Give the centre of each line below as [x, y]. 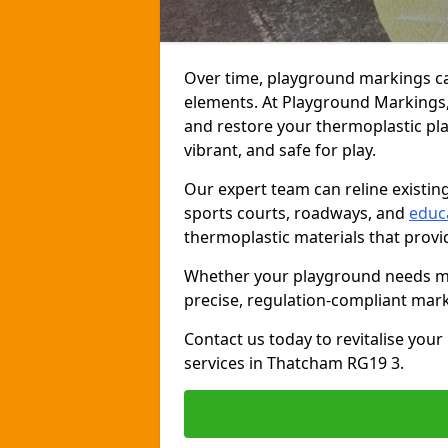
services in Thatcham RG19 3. [294, 363]
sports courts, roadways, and [296, 213]
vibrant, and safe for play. [280, 150]
